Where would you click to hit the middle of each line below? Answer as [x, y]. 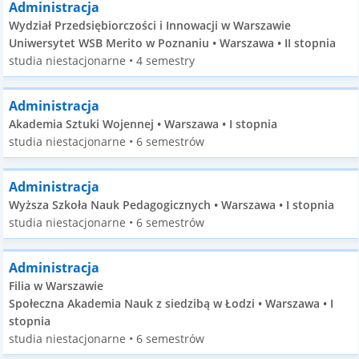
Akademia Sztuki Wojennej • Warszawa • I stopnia [143, 124]
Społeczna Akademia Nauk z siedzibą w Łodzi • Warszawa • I [171, 303]
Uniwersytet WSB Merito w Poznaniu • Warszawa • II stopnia [173, 43]
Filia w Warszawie [56, 286]
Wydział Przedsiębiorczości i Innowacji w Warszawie [150, 25]
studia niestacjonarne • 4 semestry [102, 61]
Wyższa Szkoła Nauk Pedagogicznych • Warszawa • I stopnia [172, 205]
